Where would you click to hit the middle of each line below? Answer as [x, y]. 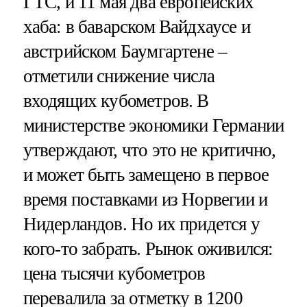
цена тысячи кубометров [114, 273]
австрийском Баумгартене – [125, 51]
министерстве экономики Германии [153, 125]
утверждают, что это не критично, [149, 150]
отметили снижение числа [119, 76]
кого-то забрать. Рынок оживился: [148, 249]
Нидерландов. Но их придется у [141, 224]
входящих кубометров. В [116, 101]
